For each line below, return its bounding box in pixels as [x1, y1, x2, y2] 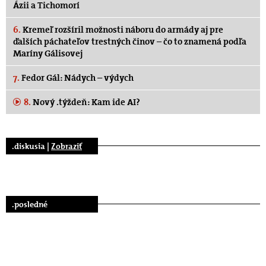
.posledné [12, 198, 47, 210]
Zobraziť [51, 140, 82, 151]
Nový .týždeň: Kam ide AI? [31, 96, 140, 108]
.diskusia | [12, 140, 51, 151]
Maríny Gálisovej [13, 47, 83, 59]
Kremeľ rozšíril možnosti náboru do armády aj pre [21, 23, 223, 36]
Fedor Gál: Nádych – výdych [20, 71, 134, 84]
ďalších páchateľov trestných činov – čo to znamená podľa [13, 35, 246, 47]
